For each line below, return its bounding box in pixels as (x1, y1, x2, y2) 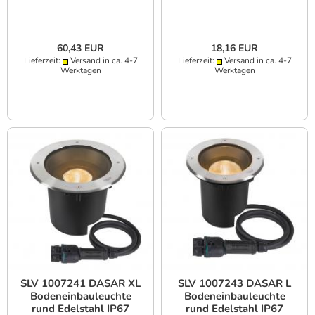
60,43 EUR (57, 41, 104, 56)
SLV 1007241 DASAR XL (20, 276, 141, 291)
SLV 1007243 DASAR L (178, 276, 291, 291)
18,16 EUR (211, 41, 258, 56)
